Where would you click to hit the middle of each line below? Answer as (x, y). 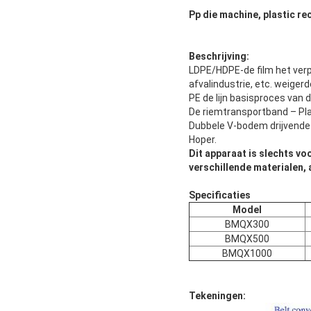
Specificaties (220, 195)
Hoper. (203, 140)
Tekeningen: (217, 296)
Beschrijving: (219, 57)
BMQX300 (247, 225)
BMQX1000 (247, 254)
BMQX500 (247, 239)
